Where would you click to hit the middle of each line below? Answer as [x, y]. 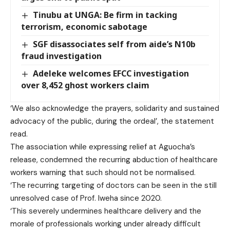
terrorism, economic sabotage [84, 27]
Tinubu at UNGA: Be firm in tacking [105, 15]
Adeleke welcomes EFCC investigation [111, 74]
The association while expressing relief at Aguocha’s [103, 147]
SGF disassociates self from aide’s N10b [114, 44]
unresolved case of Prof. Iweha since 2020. [86, 198]
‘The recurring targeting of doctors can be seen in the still [113, 186]
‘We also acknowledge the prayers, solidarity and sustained [115, 109]
